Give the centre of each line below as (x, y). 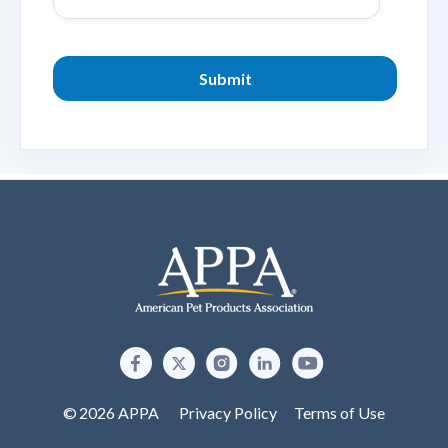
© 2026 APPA (120, 413)
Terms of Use (340, 413)
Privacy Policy (227, 413)
